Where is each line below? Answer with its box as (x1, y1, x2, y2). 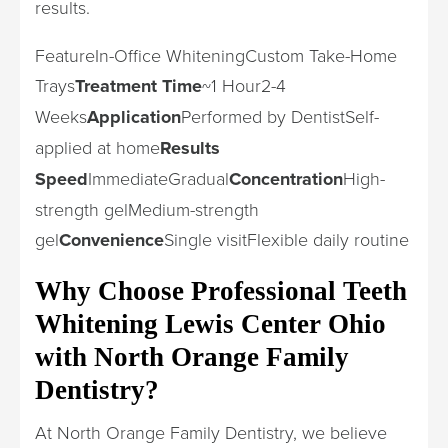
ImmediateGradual (88, 166, 229, 190)
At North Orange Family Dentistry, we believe (35, 420, 387, 444)
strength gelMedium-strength (35, 197, 259, 221)
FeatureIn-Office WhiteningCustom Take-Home (35, 43, 397, 67)
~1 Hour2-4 (202, 73, 286, 97)
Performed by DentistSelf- (181, 104, 379, 128)
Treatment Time (75, 73, 202, 99)
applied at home (35, 135, 160, 159)
